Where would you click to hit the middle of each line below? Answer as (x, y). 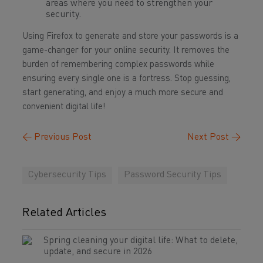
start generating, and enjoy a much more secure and (123, 93)
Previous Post (62, 137)
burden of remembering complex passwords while (118, 65)
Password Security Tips (173, 175)
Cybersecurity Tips (67, 175)
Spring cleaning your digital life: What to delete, (141, 241)
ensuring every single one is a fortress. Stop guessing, (127, 79)
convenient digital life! (64, 107)
